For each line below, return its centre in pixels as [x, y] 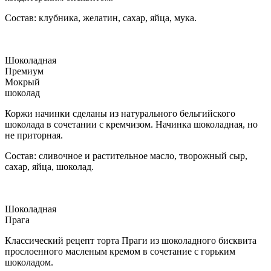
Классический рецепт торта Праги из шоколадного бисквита [131, 240]
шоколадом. [29, 262]
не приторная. [34, 135]
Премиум [24, 71]
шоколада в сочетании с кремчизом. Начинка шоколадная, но [131, 124]
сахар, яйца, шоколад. [49, 166]
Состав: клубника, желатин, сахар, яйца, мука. [101, 18]
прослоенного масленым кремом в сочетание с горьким [120, 251]
